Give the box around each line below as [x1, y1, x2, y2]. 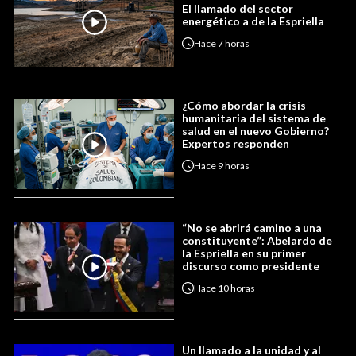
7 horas [218, 37, 250, 49]
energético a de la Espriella [182, 14, 324, 29]
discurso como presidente [182, 259, 319, 273]
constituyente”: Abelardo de [182, 234, 332, 248]
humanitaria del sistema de [182, 111, 326, 126]
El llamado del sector [182, 2, 293, 16]
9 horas [218, 159, 250, 172]
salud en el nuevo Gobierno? [182, 124, 329, 138]
